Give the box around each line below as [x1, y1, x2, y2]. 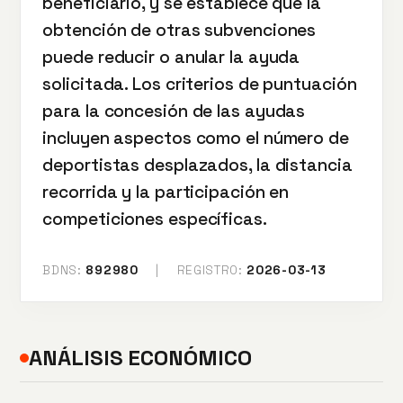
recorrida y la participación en [42, 181, 290, 203]
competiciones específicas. [42, 208, 267, 230]
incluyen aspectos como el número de [42, 127, 349, 149]
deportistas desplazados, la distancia [42, 154, 353, 176]
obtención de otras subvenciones [42, 19, 317, 41]
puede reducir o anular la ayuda [42, 46, 300, 68]
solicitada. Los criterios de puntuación [42, 73, 357, 95]
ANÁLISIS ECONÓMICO [29, 344, 252, 372]
